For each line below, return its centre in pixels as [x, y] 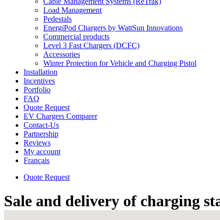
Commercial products [76, 37]
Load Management [72, 10]
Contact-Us [41, 125]
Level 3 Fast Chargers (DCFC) [91, 45]
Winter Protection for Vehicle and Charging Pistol [120, 63]
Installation [41, 72]
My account [42, 151]
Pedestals [57, 19]
